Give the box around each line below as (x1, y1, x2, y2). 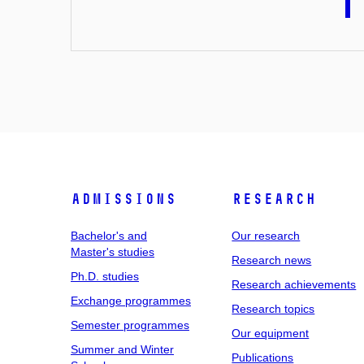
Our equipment (232, 326, 310, 340)
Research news (232, 253, 312, 266)
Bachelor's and (71, 228, 147, 242)
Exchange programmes (71, 293, 191, 307)
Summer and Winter (71, 342, 174, 356)
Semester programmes (71, 318, 189, 331)
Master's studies (71, 245, 154, 258)
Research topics (232, 301, 315, 315)
